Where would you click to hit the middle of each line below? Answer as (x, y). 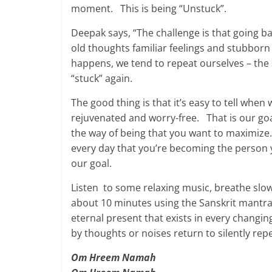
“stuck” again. (102, 78)
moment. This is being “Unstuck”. (149, 8)
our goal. (91, 163)
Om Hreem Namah (114, 257)
